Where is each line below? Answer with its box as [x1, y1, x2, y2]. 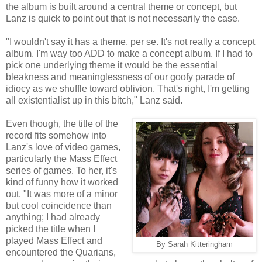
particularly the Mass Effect [6, 153, 117, 164]
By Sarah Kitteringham [156, 240, 233, 249]
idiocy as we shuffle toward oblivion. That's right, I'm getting [6, 83, 250, 94]
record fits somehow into [6, 130, 106, 140]
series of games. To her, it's [6, 165, 117, 175]
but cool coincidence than [6, 200, 112, 211]
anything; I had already [6, 212, 100, 222]
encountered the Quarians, [6, 247, 116, 257]
